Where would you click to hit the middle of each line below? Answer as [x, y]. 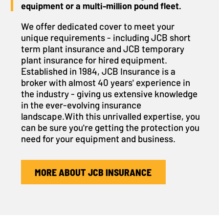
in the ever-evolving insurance [81, 105]
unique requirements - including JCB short [106, 38]
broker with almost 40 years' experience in [105, 83]
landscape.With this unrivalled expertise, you [110, 116]
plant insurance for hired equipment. [94, 60]
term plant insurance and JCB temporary [102, 49]
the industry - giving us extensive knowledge [109, 94]
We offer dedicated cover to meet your [98, 26]
